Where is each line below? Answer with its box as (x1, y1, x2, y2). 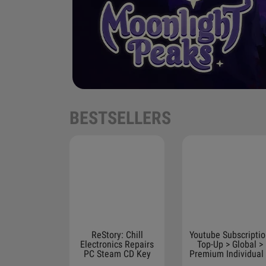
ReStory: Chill (91, 229, 143, 240)
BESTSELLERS (69, 107, 171, 128)
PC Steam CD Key (83, 248, 151, 259)
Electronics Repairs (80, 239, 154, 250)
